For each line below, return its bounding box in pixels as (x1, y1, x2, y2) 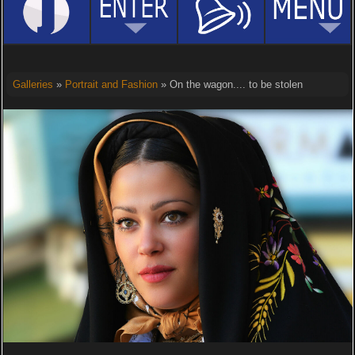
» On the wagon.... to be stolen (157, 78, 303, 90)
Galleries (12, 78, 53, 90)
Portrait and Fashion (64, 78, 158, 90)
